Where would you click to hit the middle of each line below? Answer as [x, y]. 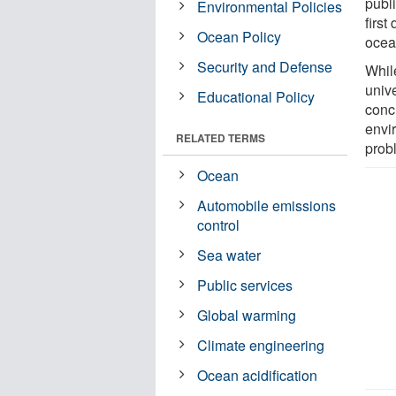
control [219, 225]
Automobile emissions [267, 205]
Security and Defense [265, 66]
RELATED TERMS [221, 137]
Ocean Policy [240, 36]
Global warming [247, 315]
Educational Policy [256, 96]
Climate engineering [261, 345]
